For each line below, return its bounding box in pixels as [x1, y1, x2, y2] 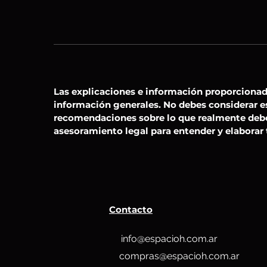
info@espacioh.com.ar [121, 233, 218, 244]
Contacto [109, 204, 153, 215]
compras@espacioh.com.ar [119, 250, 240, 262]
